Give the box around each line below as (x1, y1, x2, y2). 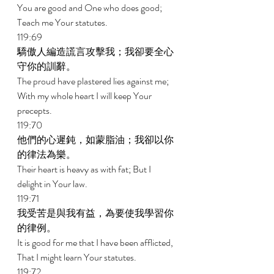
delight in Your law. (17, 177, 89, 191)
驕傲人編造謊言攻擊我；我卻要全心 (17, 45, 174, 59)
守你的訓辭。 (17, 59, 78, 73)
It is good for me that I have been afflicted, (17, 235, 175, 250)
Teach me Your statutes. (17, 15, 109, 29)
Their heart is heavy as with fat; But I (17, 162, 153, 176)
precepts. (17, 103, 54, 117)
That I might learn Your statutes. (17, 250, 138, 264)
